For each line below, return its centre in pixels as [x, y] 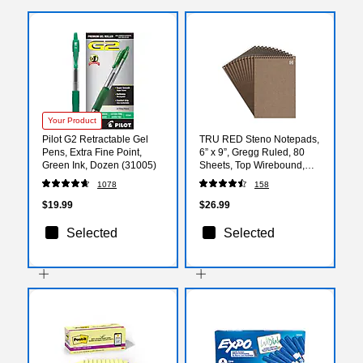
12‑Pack [218, 178]
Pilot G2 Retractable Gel [95, 139]
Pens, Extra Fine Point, [92, 152]
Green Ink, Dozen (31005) [99, 165]
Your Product [72, 120]
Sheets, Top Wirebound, [252, 165]
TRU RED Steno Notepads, [259, 139]
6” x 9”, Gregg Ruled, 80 [252, 152]
